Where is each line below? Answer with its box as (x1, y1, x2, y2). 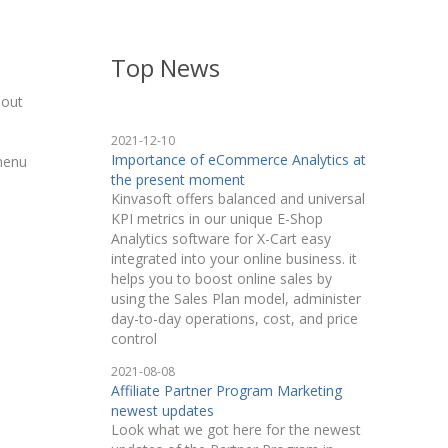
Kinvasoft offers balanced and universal (110, 189, 365, 208)
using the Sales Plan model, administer (110, 289, 361, 308)
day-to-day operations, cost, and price (110, 309, 358, 328)
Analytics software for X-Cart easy (110, 229, 331, 248)
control (110, 329, 157, 348)
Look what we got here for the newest (110, 420, 361, 439)
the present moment (110, 170, 245, 189)
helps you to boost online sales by (110, 269, 332, 288)
